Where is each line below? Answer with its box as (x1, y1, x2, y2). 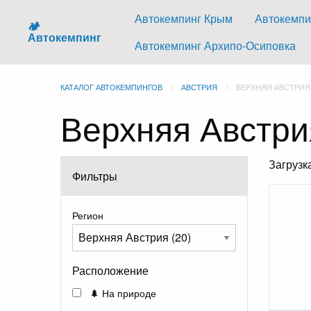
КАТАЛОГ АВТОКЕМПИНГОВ (60, 81, 162, 92)
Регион (72, 208, 103, 222)
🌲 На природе (87, 285, 156, 300)
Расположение (72, 262, 149, 278)
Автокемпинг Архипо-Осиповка (135, 37, 296, 53)
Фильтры (72, 167, 117, 184)
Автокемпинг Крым (135, 10, 233, 27)
